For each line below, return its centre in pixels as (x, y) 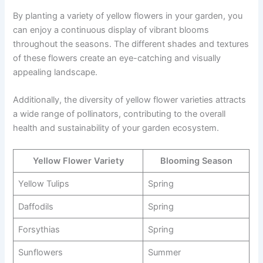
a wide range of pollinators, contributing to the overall (119, 114)
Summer (164, 252)
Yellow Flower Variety (78, 161)
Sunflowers (40, 252)
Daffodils (36, 206)
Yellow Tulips (43, 183)
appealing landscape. (55, 73)
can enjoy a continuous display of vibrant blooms (111, 30)
